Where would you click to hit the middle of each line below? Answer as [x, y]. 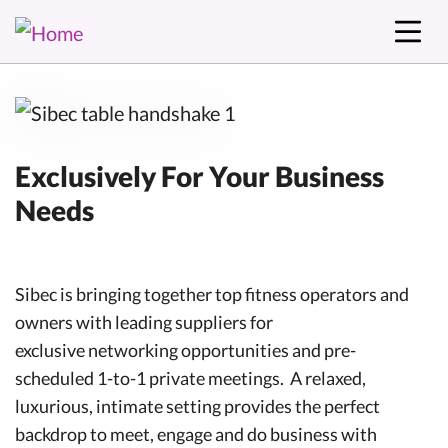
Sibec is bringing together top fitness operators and [212, 293]
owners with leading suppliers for [144, 321]
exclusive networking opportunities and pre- [185, 349]
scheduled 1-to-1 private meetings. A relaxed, [190, 377]
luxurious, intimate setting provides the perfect [197, 405]
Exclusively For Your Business [199, 175]
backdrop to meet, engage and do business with [196, 433]
